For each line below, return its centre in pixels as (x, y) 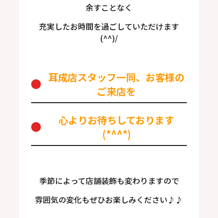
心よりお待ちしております (116, 120)
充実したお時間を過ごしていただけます (109, 26)
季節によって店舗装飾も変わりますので (109, 181)
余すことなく (109, 7)
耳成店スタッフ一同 (92, 77)
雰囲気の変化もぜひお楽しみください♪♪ (109, 200)
